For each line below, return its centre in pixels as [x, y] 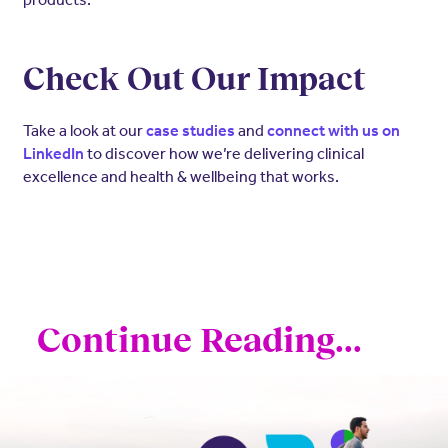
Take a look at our [84, 129]
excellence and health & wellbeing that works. [180, 175]
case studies [190, 130]
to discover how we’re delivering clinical [223, 152]
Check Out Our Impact [193, 78]
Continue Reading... [199, 339]
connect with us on [333, 130]
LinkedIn [53, 153]
